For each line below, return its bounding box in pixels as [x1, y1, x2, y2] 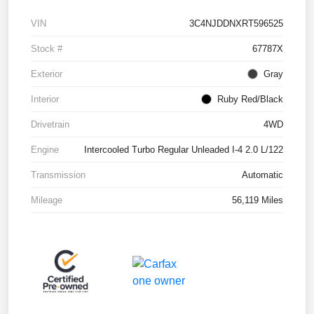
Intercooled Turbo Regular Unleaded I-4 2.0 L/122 [84, 144, 283, 155]
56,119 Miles [232, 194, 283, 205]
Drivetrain [31, 118, 69, 130]
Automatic [242, 169, 283, 180]
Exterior [31, 68, 62, 79]
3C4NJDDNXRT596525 [189, 18, 283, 29]
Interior [31, 93, 59, 104]
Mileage [31, 194, 62, 205]
